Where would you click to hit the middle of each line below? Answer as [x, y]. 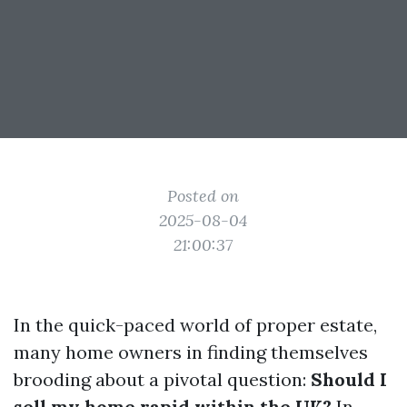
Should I [349, 379]
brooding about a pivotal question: [162, 379]
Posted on [203, 196]
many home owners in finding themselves [191, 352]
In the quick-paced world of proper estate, [195, 325]
